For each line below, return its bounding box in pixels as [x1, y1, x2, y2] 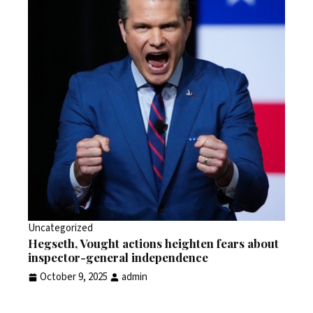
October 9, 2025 [40, 269, 108, 284]
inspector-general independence [28, 249, 208, 265]
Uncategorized [28, 220, 93, 235]
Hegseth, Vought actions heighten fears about [28, 235, 279, 251]
